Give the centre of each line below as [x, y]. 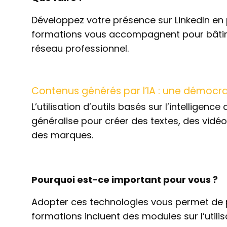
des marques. [62, 135]
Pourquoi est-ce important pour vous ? [125, 180]
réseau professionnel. [80, 48]
